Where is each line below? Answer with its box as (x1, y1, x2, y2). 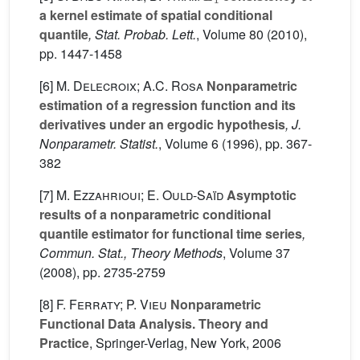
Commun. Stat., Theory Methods (39, 243, 223, 262)
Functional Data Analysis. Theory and (39, 314, 268, 333)
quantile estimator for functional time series (39, 224, 302, 243)
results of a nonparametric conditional (39, 205, 271, 223)
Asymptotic (223, 186, 297, 204)
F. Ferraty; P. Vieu (56, 295, 167, 313)
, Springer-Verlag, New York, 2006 (89, 333, 281, 352)
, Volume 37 (223, 243, 290, 262)
